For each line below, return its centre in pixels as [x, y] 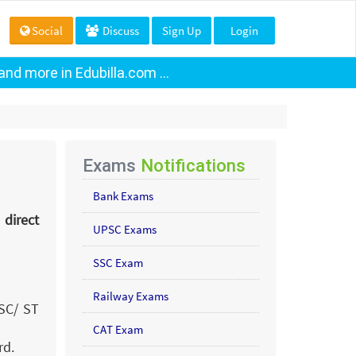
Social [47, 31]
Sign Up [182, 31]
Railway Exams [130, 296]
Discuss [120, 31]
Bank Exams [123, 196]
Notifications [193, 165]
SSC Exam [118, 263]
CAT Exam [118, 329]
